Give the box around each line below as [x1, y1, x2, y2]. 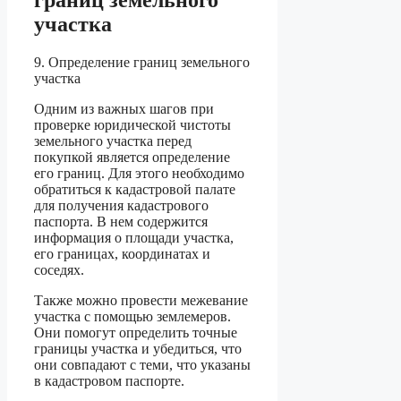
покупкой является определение [34, 149, 230, 165]
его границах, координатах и [34, 245, 210, 261]
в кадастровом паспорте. [34, 372, 184, 388]
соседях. [34, 261, 84, 277]
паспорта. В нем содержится [34, 213, 208, 229]
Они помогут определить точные [34, 324, 237, 340]
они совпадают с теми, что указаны [34, 356, 251, 372]
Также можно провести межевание [34, 292, 248, 308]
